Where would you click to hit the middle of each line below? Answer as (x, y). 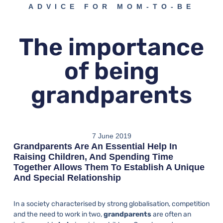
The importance (111, 47)
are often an (171, 215)
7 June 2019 (111, 136)
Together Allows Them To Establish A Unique (109, 167)
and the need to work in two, (58, 215)
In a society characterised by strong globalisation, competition (111, 204)
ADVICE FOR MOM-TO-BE (111, 7)
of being (111, 71)
